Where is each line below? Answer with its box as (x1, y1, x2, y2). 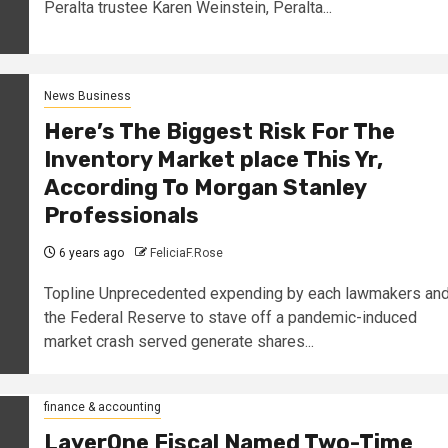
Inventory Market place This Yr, (43, 146, 383, 174)
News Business (43, 89, 131, 104)
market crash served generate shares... (43, 332, 314, 352)
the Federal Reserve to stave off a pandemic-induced (43, 308, 417, 328)
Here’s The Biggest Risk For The (43, 118, 395, 146)
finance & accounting (43, 399, 161, 414)
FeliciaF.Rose (149, 246, 223, 261)
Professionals (43, 202, 199, 230)
